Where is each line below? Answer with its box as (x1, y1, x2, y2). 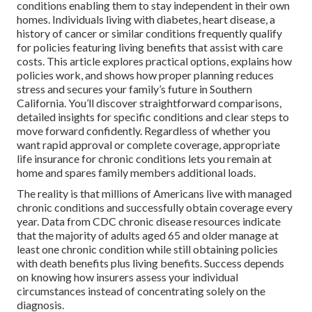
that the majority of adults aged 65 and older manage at (17, 228, 279, 242)
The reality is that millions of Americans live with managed (17, 187, 292, 201)
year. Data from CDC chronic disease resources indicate (17, 214, 281, 228)
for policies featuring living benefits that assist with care (17, 40, 283, 54)
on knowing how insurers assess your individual (17, 270, 238, 284)
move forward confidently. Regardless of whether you (17, 124, 270, 138)
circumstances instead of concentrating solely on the (17, 284, 265, 298)
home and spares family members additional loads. (17, 166, 256, 180)
